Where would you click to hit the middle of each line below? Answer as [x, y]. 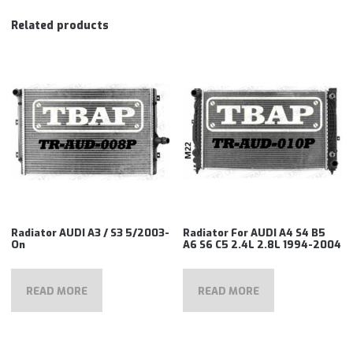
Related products [60, 25]
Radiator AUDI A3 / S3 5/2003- [91, 232]
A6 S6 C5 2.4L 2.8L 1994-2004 [262, 244]
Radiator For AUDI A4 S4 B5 [255, 232]
